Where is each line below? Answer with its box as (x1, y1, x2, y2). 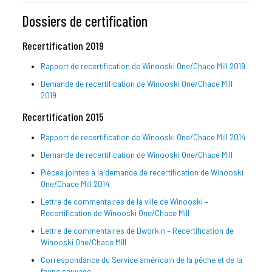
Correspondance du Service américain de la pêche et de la (40, 254, 242, 265)
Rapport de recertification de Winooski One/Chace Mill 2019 (40, 61, 245, 71)
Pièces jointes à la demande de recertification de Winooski (40, 167, 243, 177)
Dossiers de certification (22, 12, 148, 30)
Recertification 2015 (22, 109, 104, 123)
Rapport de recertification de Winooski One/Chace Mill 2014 (40, 132, 245, 142)
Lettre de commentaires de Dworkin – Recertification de (40, 225, 234, 236)
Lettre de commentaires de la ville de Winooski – (40, 196, 208, 206)
